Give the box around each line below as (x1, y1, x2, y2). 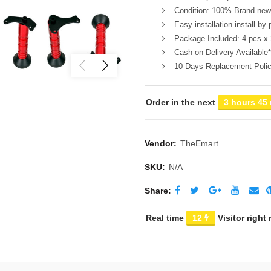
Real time (146, 213, 186, 223)
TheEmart (180, 139, 218, 149)
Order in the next (146, 97, 218, 108)
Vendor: (145, 139, 179, 149)
